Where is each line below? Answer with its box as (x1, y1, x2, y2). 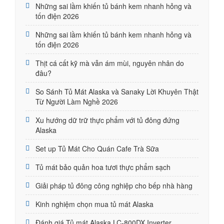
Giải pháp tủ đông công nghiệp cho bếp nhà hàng (35, 180, 192, 190)
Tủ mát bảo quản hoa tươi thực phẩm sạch (35, 161, 170, 172)
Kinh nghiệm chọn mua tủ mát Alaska (35, 198, 153, 209)
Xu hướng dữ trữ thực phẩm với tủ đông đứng (35, 114, 179, 125)
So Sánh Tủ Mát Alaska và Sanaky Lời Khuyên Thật (35, 86, 198, 96)
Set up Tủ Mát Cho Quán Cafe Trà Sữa (35, 143, 159, 153)
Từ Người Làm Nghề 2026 (35, 96, 118, 106)
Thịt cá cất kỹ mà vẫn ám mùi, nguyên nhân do (35, 57, 184, 68)
